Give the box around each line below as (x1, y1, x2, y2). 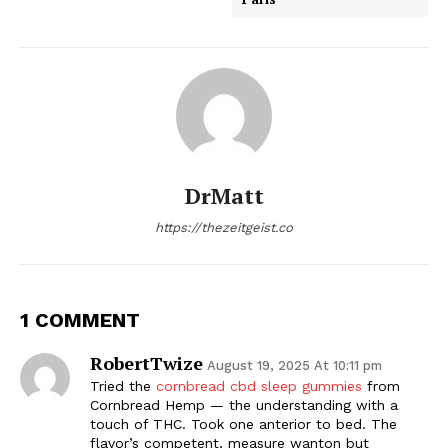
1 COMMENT (20, 307, 140, 332)
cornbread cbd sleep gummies (156, 377, 362, 394)
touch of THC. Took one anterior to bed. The (90, 415, 397, 432)
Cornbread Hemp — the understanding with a (90, 396, 398, 413)
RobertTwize (90, 350, 203, 375)
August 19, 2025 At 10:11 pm (207, 357, 382, 373)
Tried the (90, 377, 156, 394)
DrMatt (184, 180, 264, 210)
